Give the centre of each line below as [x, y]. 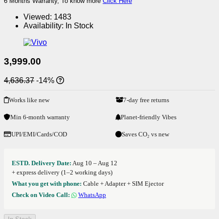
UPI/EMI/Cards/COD [39, 134]
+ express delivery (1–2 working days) [62, 172]
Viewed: [38, 17]
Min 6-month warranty [40, 117]
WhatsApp [92, 195]
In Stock [79, 26]
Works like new [29, 100]
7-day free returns [146, 100]
